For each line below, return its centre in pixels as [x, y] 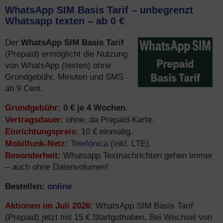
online [59, 186]
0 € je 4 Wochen [94, 108]
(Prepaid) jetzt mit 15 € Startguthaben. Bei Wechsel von [109, 217]
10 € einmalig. [106, 132]
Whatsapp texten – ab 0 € [65, 21]
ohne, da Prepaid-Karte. [109, 120]
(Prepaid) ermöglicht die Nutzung [66, 54]
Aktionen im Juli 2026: [49, 206]
